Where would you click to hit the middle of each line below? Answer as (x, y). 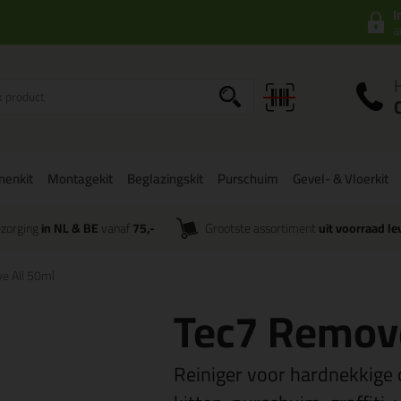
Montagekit (80, 179)
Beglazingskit (165, 179)
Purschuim (248, 179)
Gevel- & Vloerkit (341, 179)
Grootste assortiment (262, 228)
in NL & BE (69, 228)
